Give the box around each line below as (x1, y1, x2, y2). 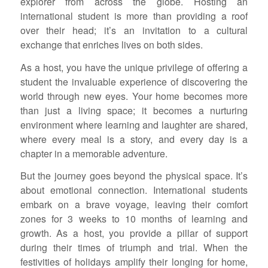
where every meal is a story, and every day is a (20, 132, 248, 146)
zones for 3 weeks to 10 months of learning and (20, 212, 248, 226)
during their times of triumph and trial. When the (20, 240, 248, 255)
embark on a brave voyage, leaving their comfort (20, 197, 248, 212)
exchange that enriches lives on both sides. (20, 38, 203, 52)
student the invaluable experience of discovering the (20, 74, 248, 89)
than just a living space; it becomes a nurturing (20, 103, 248, 117)
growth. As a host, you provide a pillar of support (20, 226, 248, 240)
